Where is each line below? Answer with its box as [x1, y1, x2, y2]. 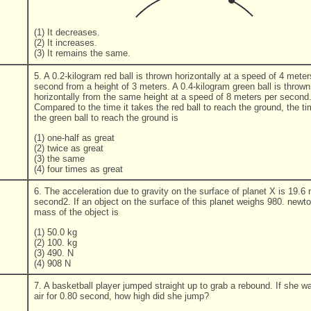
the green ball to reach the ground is [34, 112, 178, 124]
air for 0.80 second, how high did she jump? [34, 291, 209, 302]
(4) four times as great [34, 163, 123, 174]
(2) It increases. [34, 37, 97, 49]
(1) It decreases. [34, 27, 100, 38]
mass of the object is [34, 207, 119, 218]
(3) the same [34, 153, 85, 164]
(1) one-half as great [34, 132, 115, 143]
